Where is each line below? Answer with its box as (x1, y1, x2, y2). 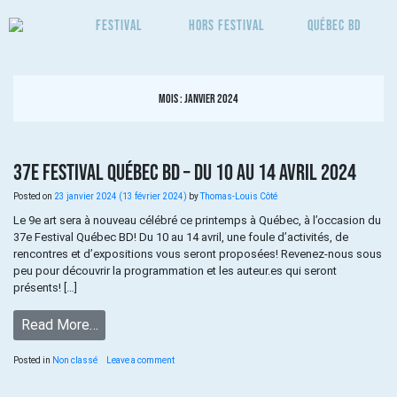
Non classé (52, 354, 97, 365)
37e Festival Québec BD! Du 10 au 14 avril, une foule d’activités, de (13, 230, 348, 245)
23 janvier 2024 (54, 191, 117, 202)
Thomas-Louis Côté (198, 191, 277, 202)
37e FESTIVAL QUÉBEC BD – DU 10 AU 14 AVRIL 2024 (13, 160, 356, 185)
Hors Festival (189, 16, 266, 33)
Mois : (159, 91, 184, 106)
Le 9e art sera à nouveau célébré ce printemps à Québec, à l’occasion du (13, 214, 381, 228)
